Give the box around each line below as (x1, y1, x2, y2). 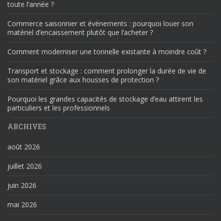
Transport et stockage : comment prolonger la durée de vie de (7, 66, 206, 75)
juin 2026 (7, 180, 37, 190)
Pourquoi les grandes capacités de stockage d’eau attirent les (7, 94, 203, 104)
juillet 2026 (7, 161, 42, 171)
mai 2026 (7, 199, 37, 209)
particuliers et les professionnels (7, 103, 110, 112)
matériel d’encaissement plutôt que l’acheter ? (7, 27, 153, 37)
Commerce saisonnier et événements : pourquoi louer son (7, 18, 193, 28)
